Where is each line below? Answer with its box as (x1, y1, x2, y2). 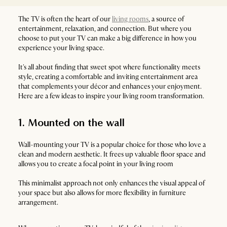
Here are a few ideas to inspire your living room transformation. (18, 92, 204, 100)
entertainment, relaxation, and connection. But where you (18, 24, 192, 33)
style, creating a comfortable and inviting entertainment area (18, 72, 198, 81)
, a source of (148, 15, 184, 23)
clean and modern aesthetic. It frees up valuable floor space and (18, 150, 206, 159)
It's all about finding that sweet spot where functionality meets (18, 63, 200, 71)
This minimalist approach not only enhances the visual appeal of (18, 179, 205, 187)
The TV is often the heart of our (18, 15, 112, 23)
